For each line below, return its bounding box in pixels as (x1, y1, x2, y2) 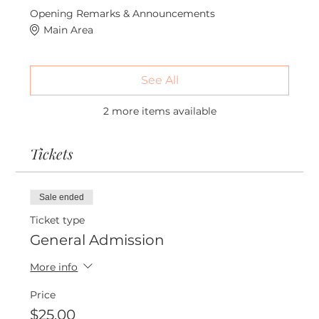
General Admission (30, 231, 165, 249)
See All (140, 73, 179, 88)
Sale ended (39, 192, 85, 203)
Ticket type (30, 214, 85, 227)
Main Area (43, 23, 94, 36)
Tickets (30, 144, 74, 164)
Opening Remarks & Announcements (30, 7, 216, 21)
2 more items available (103, 105, 216, 118)
